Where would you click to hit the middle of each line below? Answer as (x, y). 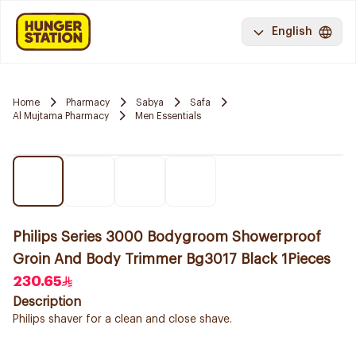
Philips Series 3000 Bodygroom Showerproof (167, 237)
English (292, 32)
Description (47, 302)
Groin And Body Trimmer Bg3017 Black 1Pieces (172, 259)
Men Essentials (168, 116)
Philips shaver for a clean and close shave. (122, 319)
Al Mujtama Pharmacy (61, 116)
